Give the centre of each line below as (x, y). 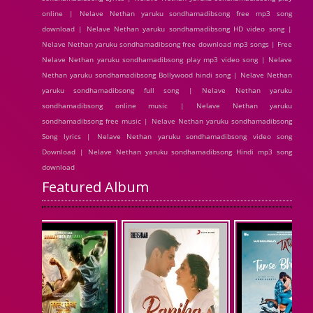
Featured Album (95, 187)
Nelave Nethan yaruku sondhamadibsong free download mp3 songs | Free (167, 44)
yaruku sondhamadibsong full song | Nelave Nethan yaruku (167, 90)
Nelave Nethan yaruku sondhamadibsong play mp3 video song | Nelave (167, 59)
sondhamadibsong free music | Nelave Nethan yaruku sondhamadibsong (167, 121)
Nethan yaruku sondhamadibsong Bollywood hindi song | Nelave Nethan (167, 75)
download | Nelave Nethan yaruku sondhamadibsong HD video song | (167, 29)
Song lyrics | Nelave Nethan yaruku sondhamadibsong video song (167, 136)
